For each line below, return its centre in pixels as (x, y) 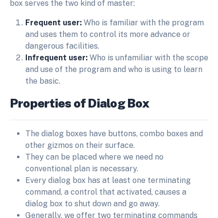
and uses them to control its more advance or (108, 35)
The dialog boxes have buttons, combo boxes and (114, 134)
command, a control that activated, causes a (106, 192)
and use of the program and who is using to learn (114, 70)
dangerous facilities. (62, 46)
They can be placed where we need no (94, 157)
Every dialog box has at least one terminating (108, 181)
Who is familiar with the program (143, 23)
